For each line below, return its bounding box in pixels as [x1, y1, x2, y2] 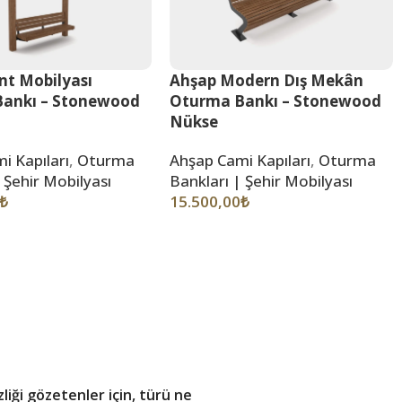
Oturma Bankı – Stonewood [170, 91, 382, 112]
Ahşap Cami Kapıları [170, 150, 311, 171]
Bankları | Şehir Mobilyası [170, 170, 354, 192]
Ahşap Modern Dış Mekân [170, 70, 364, 92]
